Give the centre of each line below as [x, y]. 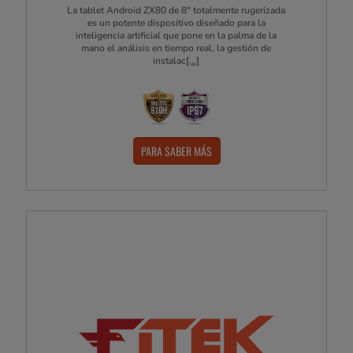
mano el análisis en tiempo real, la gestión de [176, 48]
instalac [170, 61]
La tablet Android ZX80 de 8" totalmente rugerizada [176, 11]
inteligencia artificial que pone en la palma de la [176, 36]
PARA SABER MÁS [176, 150]
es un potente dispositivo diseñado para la [176, 23]
